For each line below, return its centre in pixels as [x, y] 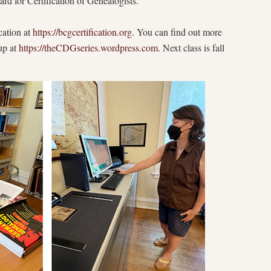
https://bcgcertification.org [82, 32]
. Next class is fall [191, 47]
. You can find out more [177, 32]
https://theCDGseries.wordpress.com [88, 47]
